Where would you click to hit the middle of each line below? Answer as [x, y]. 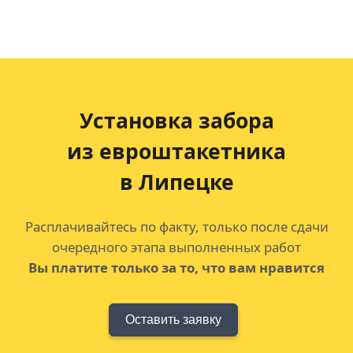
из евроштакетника [176, 152]
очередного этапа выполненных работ [176, 247]
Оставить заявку [173, 320]
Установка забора [176, 121]
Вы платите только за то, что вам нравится [176, 268]
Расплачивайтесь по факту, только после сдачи [176, 227]
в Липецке [176, 182]
